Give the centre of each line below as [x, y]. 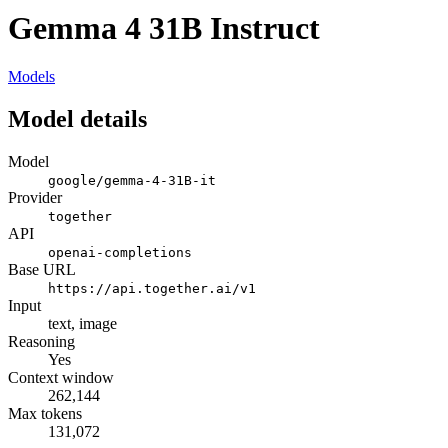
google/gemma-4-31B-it [132, 181]
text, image [82, 324]
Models [31, 77]
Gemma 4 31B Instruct [164, 27]
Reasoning [41, 342]
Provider [35, 198]
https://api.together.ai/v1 [152, 289]
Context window [61, 378]
